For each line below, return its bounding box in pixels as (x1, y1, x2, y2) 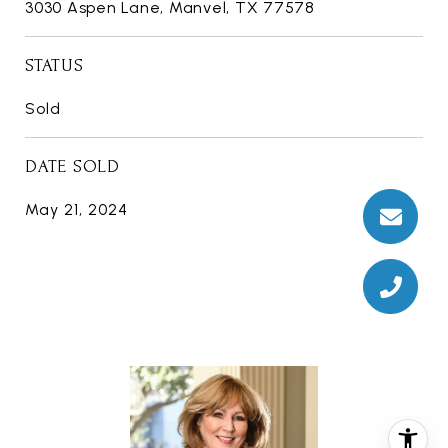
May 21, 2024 (25, 200, 128, 220)
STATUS (25, 56, 84, 76)
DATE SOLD (25, 157, 120, 177)
